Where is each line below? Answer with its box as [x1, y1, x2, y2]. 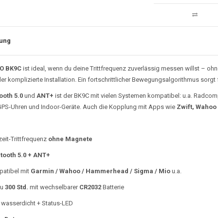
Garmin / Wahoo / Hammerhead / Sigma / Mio [30, 167, 170, 175]
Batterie [101, 183, 124, 191]
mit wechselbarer [28, 183, 79, 191]
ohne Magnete [48, 135, 92, 143]
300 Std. [4, 183, 28, 191]
